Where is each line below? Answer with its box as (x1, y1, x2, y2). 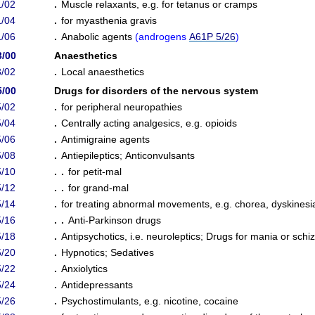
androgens (139, 31, 189, 42)
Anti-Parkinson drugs (68, 214, 161, 226)
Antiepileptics (61, 150, 120, 161)
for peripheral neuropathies (61, 101, 182, 112)
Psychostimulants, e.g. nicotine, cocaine (61, 295, 238, 307)
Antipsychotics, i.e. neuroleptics (61, 231, 200, 242)
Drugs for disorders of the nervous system (54, 85, 258, 96)
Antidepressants (61, 279, 133, 290)
